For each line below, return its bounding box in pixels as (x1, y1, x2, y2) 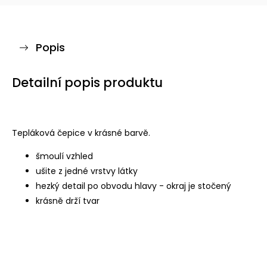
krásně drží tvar (36, 195, 100, 207)
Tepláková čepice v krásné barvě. (12, 127, 150, 139)
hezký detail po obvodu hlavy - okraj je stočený (36, 180, 231, 192)
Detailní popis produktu (12, 74, 163, 91)
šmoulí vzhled (36, 150, 93, 162)
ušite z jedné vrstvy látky (36, 165, 138, 177)
